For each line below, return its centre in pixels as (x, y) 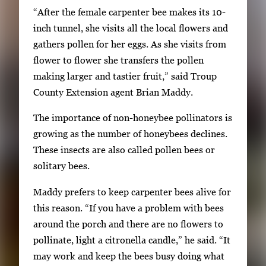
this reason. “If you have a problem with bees (129, 208)
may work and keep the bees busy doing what (129, 256)
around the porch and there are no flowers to (128, 224)
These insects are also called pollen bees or (124, 150)
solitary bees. (61, 166)
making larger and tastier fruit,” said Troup (125, 76)
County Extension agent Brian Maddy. (113, 92)
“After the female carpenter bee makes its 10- (129, 12)
